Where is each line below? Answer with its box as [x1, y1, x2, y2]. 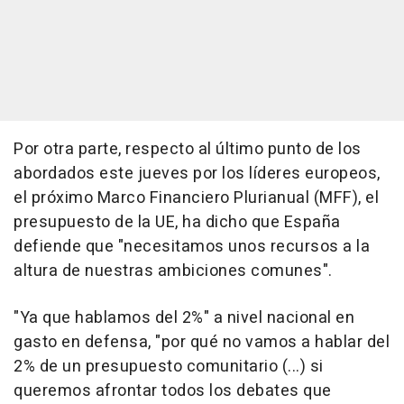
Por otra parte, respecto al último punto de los [14, 136, 362, 161]
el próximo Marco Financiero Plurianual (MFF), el [14, 185, 379, 210]
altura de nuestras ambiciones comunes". [14, 258, 333, 283]
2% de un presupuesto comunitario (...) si [14, 353, 324, 379]
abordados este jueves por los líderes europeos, [14, 161, 381, 186]
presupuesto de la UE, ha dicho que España [14, 209, 341, 234]
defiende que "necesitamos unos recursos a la [14, 234, 370, 259]
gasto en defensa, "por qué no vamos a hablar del [14, 329, 390, 354]
